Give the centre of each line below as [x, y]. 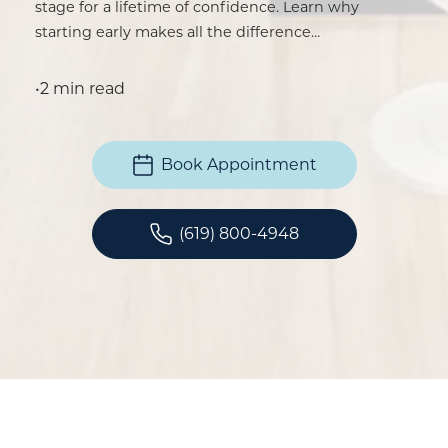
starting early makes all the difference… [178, 32]
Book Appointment [239, 164]
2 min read [83, 88]
